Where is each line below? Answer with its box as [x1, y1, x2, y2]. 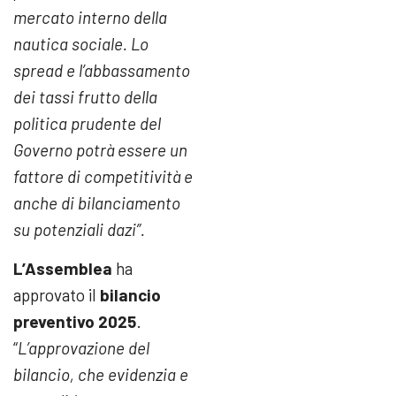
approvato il [13, 285, 100, 306]
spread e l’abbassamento [13, 59, 190, 80]
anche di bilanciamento [13, 192, 180, 213]
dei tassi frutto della [13, 86, 157, 107]
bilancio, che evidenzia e [13, 364, 188, 385]
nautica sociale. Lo [13, 33, 148, 54]
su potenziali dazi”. [13, 218, 145, 240]
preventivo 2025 [13, 311, 136, 332]
